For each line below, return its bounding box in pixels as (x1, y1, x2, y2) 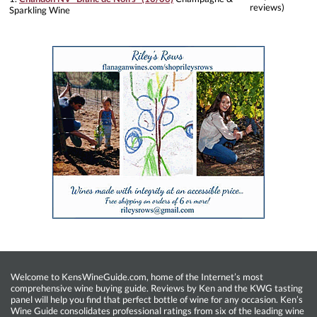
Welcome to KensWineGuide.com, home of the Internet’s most (11, 271, 263, 283)
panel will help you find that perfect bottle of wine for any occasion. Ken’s (11, 294, 303, 306)
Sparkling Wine (9, 4, 70, 16)
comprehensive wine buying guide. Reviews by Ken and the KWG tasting (11, 282, 303, 294)
